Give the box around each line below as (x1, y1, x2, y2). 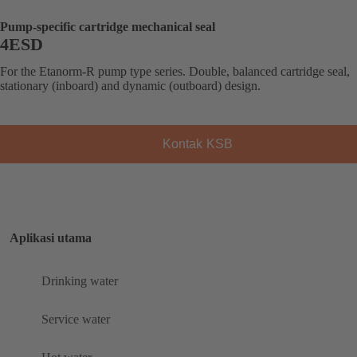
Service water (41, 312, 110, 327)
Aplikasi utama (10, 230, 92, 245)
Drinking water (41, 274, 118, 288)
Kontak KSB (162, 136, 233, 151)
